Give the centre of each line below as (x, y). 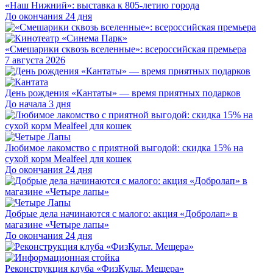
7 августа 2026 (35, 60)
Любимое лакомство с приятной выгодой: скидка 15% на (124, 147)
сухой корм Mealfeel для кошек (68, 158)
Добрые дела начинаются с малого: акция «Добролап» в (121, 213)
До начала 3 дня (38, 104)
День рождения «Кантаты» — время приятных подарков (123, 93)
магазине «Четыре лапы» (57, 224)
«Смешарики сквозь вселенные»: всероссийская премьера (126, 49)
